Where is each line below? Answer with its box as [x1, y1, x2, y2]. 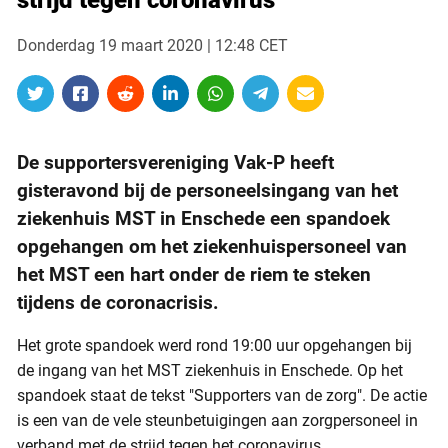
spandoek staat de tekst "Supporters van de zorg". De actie [17, 386, 427, 405]
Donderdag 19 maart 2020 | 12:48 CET [17, 36, 288, 55]
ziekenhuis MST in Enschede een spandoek [17, 207, 390, 230]
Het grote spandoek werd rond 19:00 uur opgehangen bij [17, 336, 412, 355]
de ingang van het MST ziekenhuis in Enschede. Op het [17, 361, 403, 380]
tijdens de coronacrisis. [17, 291, 219, 314]
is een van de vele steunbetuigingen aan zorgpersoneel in [17, 411, 418, 430]
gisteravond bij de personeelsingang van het [17, 179, 398, 202]
